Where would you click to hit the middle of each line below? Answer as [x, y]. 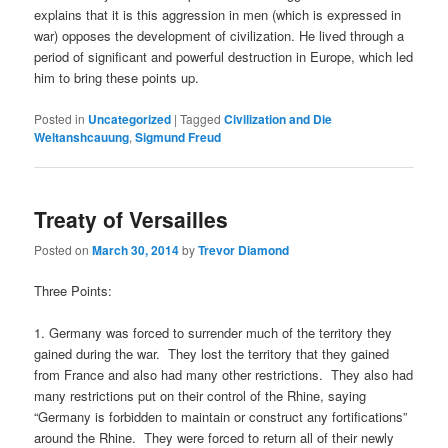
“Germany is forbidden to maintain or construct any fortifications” [221, 417]
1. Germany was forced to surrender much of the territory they [213, 333]
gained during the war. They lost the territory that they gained [212, 354]
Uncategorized [130, 118]
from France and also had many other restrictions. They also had [224, 375]
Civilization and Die [278, 118]
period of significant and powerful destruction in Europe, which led [224, 57]
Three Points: [73, 291]
